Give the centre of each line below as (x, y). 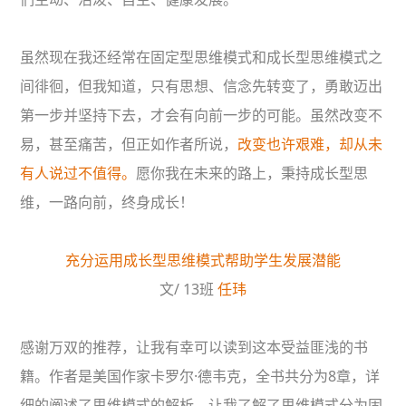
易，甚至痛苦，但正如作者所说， (129, 145)
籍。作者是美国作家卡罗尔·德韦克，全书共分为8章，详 (200, 377)
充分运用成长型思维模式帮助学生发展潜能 (203, 261)
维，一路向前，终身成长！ (107, 203)
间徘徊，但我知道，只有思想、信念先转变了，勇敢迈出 (202, 87)
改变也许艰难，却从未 (310, 145)
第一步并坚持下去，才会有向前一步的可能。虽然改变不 (202, 116)
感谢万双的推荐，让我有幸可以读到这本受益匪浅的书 (194, 348)
